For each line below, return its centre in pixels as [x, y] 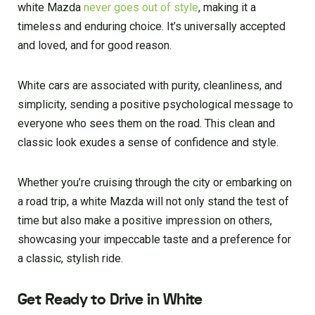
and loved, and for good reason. [95, 45]
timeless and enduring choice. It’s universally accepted [152, 26]
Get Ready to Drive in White [110, 299]
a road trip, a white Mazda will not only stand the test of [153, 201]
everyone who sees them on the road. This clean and [146, 123]
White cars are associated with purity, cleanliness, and [150, 85]
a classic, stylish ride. [70, 258]
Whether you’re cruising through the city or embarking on [155, 182]
